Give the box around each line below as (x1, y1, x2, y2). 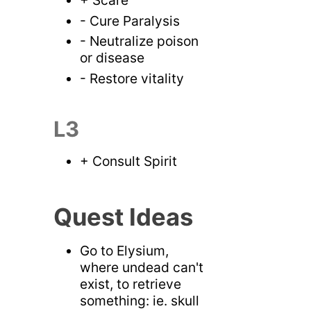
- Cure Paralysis (80, 12, 180, 29)
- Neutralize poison (80, 33, 199, 50)
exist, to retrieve (80, 276, 182, 293)
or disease (80, 49, 145, 67)
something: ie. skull (80, 292, 200, 310)
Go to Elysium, (80, 242, 169, 260)
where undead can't (80, 259, 204, 276)
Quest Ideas (53, 203, 193, 232)
